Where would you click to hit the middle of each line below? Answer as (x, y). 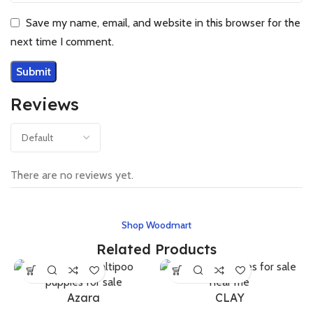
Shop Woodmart (156, 225)
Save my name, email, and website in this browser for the (163, 23)
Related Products (156, 249)
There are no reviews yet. (72, 175)
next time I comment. (62, 41)
